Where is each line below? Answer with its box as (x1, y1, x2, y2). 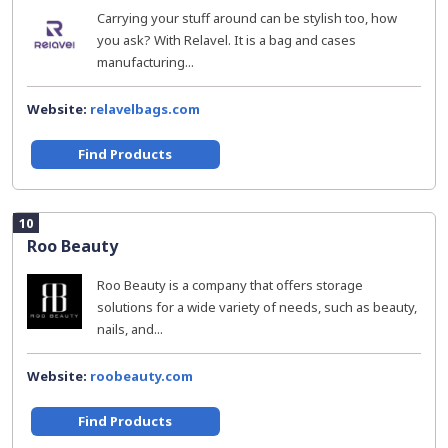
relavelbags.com (90, 100, 200, 118)
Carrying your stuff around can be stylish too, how (97, 9, 397, 27)
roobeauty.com (90, 367, 193, 385)
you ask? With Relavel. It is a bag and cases (97, 31, 356, 49)
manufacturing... (97, 53, 194, 71)
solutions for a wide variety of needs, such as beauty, (97, 298, 417, 316)
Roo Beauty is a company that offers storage (97, 276, 363, 294)
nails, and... (97, 320, 163, 338)
